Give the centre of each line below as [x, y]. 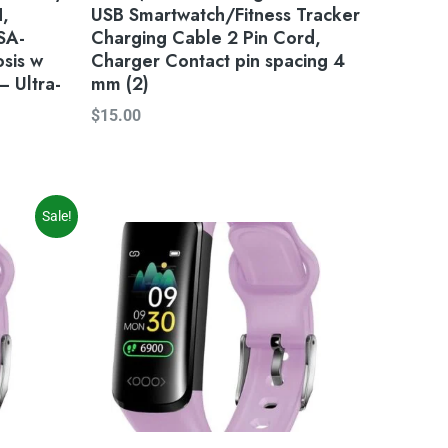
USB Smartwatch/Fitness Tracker [225, 15]
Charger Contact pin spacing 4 [218, 61]
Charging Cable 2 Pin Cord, [206, 38]
